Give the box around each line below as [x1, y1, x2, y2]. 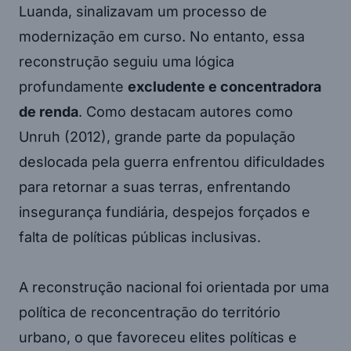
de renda [19, 103, 78, 121]
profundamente [19, 78, 128, 96]
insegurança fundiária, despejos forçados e [19, 204, 310, 221]
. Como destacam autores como [78, 103, 293, 121]
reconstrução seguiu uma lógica [19, 53, 234, 71]
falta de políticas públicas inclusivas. [19, 229, 261, 246]
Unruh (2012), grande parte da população [19, 128, 295, 146]
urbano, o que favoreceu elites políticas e [19, 329, 297, 346]
